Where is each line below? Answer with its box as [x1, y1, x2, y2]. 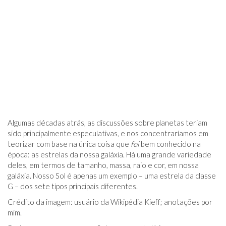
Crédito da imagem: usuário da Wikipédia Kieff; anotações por [8, 197, 212, 206]
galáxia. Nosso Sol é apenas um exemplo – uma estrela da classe [8, 171, 216, 180]
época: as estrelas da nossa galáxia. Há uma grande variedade [8, 150, 211, 159]
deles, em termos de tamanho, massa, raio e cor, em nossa [8, 160, 199, 169]
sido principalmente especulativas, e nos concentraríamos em [8, 129, 208, 138]
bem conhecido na [139, 139, 201, 148]
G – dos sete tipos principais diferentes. [8, 182, 138, 191]
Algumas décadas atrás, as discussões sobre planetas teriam [8, 118, 207, 127]
